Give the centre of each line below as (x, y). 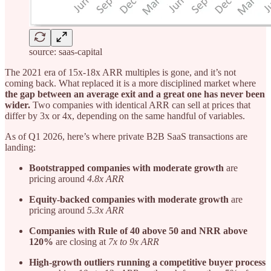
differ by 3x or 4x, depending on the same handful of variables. (125, 116)
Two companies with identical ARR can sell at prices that (140, 105)
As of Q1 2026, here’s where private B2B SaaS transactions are (126, 136)
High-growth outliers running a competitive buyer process (147, 262)
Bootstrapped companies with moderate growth (126, 168)
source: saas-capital (66, 51)
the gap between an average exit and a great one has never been (135, 94)
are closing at (81, 241)
